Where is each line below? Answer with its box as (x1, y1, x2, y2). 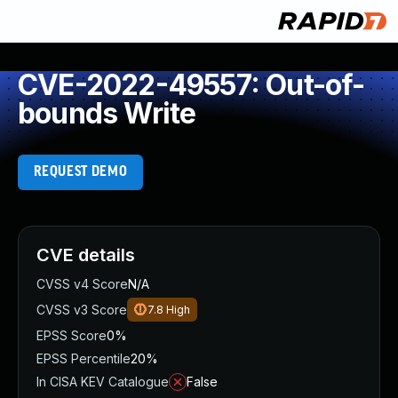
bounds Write (18, 96, 196, 131)
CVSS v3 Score (36, 302, 127, 317)
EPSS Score (36, 328, 107, 343)
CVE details (36, 244, 135, 266)
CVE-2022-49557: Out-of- (18, 68, 365, 102)
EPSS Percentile (36, 351, 131, 366)
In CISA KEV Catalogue (36, 374, 169, 389)
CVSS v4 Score (36, 276, 128, 291)
